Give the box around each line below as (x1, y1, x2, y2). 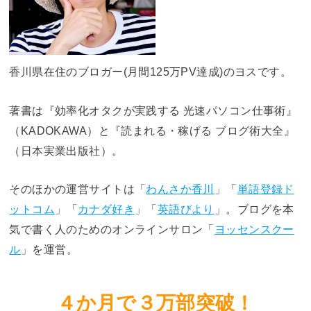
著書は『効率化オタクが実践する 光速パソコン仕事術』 (9, 103, 298, 117)
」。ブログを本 (214, 203, 294, 216)
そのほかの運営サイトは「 (9, 183, 146, 196)
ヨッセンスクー (214, 223, 294, 236)
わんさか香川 (146, 183, 215, 196)
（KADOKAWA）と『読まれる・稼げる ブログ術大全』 (9, 124, 295, 137)
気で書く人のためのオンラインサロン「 (9, 223, 215, 236)
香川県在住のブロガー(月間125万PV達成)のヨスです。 (9, 65, 292, 78)
